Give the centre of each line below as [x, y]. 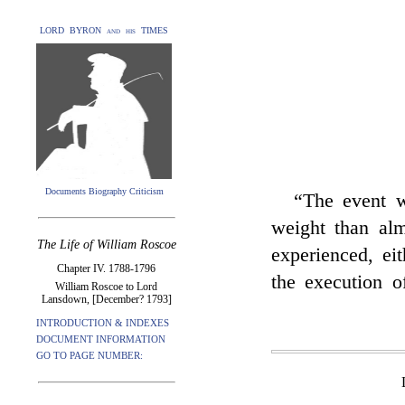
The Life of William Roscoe [106, 245]
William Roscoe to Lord [106, 287]
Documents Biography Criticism [104, 191]
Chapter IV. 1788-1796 [106, 268]
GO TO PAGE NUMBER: [89, 355]
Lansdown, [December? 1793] [106, 299]
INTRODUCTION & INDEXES [103, 323]
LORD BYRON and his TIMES [104, 30]
